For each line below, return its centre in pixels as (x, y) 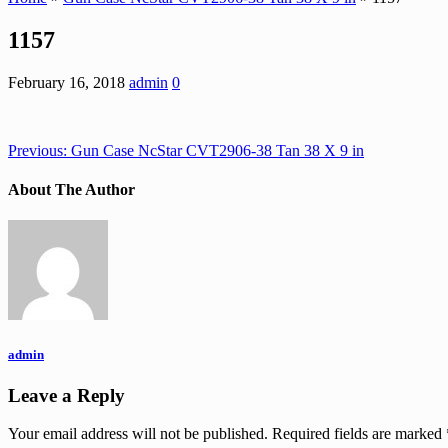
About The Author (71, 190)
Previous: (37, 150)
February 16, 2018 (66, 82)
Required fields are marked (359, 434)
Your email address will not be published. (138, 434)
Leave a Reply (66, 395)
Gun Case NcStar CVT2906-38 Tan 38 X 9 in (215, 150)
